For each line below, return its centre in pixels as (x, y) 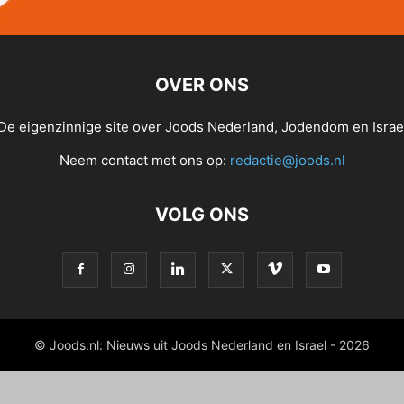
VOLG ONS (202, 215)
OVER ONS (202, 85)
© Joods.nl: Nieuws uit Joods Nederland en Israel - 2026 (202, 345)
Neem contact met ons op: (144, 160)
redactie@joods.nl (287, 160)
